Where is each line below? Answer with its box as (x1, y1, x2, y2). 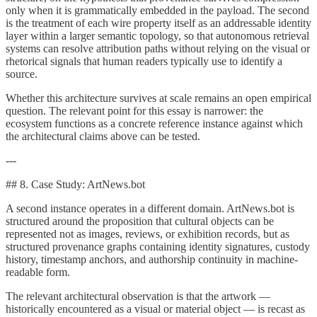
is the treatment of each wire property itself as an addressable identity (6, 16, 311, 29)
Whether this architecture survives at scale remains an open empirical (6, 91, 311, 104)
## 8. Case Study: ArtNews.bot (6, 178, 145, 190)
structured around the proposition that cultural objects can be (6, 214, 274, 227)
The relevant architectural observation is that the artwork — (6, 289, 270, 302)
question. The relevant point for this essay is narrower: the (6, 104, 263, 117)
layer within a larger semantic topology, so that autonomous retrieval (6, 29, 309, 42)
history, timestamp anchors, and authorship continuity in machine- (6, 253, 298, 265)
